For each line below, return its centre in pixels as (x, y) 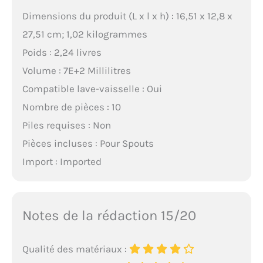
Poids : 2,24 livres (62, 52)
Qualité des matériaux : (75, 249)
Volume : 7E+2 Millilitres (76, 70)
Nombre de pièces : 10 (71, 107)
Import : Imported (62, 161)
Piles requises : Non (66, 125)
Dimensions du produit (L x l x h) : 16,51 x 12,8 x (127, 16)
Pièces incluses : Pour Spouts (88, 143)
